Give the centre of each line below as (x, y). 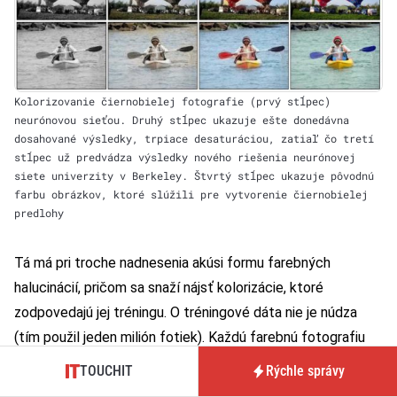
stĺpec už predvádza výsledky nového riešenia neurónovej (185, 157)
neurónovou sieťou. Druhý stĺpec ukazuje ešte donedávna (182, 120)
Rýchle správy (305, 371)
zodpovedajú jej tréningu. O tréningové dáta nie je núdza (186, 313)
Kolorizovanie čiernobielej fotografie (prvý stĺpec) (172, 101)
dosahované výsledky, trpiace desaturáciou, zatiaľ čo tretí (194, 139)
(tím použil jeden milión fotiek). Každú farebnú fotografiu (190, 338)
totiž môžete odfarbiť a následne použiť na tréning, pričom (195, 362)
